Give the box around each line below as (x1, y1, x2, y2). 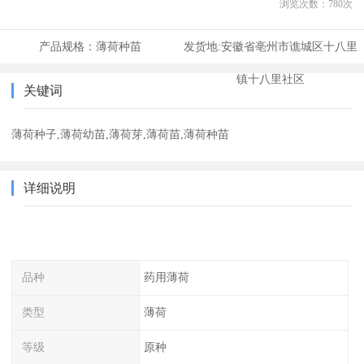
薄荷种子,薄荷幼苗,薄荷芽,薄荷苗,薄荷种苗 (11, 128, 230, 141)
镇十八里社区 (236, 72, 305, 86)
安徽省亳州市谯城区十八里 (220, 40, 357, 54)
